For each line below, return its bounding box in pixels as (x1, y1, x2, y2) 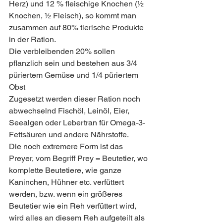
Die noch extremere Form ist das (9, 142, 125, 151)
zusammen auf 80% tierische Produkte (9, 23, 146, 32)
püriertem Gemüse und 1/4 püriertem (9, 70, 140, 80)
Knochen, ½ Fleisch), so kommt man (9, 11, 138, 20)
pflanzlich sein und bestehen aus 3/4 (9, 58, 139, 68)
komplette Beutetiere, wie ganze (9, 166, 123, 175)
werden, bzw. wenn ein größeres (9, 189, 124, 199)
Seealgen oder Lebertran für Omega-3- (9, 118, 145, 127)
